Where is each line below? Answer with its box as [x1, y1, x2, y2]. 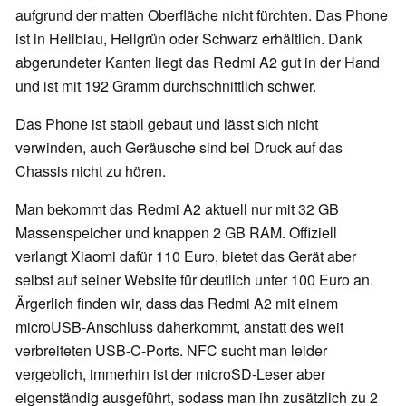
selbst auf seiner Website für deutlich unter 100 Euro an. [15, 269, 373, 291]
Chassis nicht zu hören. [15, 160, 166, 182]
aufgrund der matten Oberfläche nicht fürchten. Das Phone [15, 5, 388, 26]
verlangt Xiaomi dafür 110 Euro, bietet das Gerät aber [15, 246, 356, 267]
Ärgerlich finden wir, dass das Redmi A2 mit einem [15, 293, 338, 314]
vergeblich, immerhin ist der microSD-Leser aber [15, 363, 325, 385]
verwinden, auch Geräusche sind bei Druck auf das [15, 137, 343, 159]
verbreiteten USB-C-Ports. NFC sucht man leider [15, 340, 327, 362]
